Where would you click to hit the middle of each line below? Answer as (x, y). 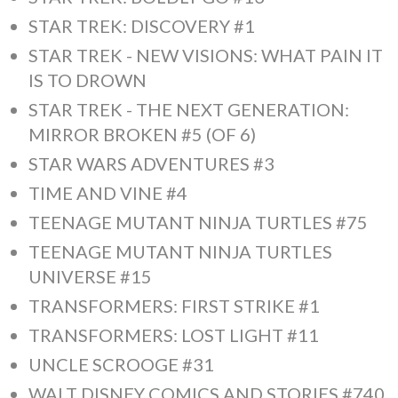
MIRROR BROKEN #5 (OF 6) (142, 134)
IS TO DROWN (88, 80)
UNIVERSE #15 (90, 276)
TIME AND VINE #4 (108, 193)
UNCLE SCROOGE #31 (121, 364)
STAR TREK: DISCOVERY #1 (142, 26)
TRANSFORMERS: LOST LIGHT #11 (174, 335)
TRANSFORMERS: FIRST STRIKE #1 (174, 306)
